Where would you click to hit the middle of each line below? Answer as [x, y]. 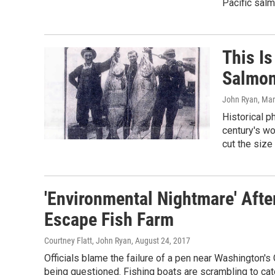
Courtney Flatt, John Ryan [88, 241]
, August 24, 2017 [161, 241]
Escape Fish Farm [109, 219]
